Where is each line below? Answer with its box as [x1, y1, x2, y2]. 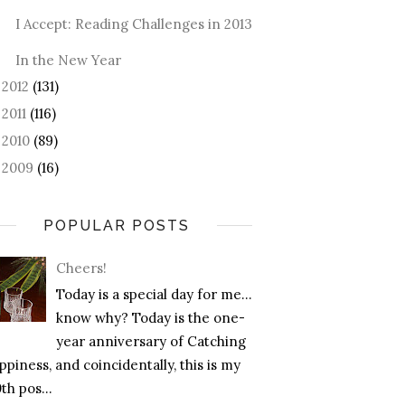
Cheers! [56, 259, 107, 278]
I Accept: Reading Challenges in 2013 [14, 14, 252, 33]
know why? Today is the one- [56, 309, 245, 327]
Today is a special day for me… [56, 286, 252, 304]
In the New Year [14, 51, 121, 69]
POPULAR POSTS [43, 216, 190, 234]
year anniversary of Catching [56, 333, 246, 351]
